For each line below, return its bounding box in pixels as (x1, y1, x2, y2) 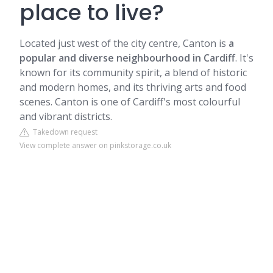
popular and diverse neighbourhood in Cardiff (19, 51, 235, 65)
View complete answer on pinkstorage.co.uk (19, 140, 171, 151)
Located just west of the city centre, (19, 37, 183, 50)
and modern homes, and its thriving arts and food (19, 80, 246, 94)
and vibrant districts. (19, 110, 112, 123)
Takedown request (29, 127, 97, 137)
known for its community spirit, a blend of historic (19, 66, 247, 79)
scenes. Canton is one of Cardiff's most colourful (19, 95, 240, 108)
